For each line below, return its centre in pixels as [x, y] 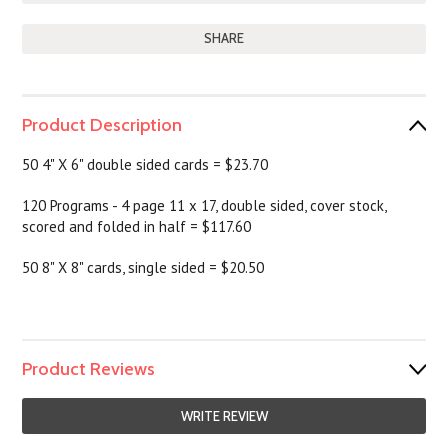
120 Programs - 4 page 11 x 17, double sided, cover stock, [204, 205]
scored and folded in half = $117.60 [137, 226]
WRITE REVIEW [224, 416]
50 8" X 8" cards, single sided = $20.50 [143, 267]
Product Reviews [89, 369]
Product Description [102, 125]
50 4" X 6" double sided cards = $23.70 [145, 164]
